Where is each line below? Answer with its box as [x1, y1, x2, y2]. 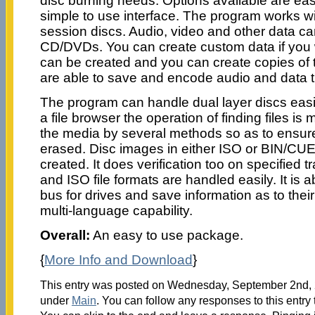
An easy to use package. [89, 227, 243, 243]
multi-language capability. [39, 202, 193, 218]
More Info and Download [44, 252, 193, 267]
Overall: [39, 227, 90, 243]
